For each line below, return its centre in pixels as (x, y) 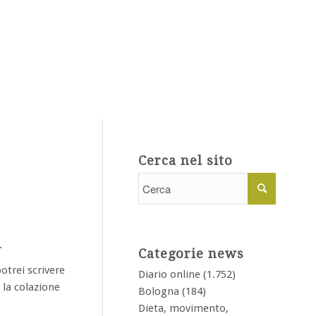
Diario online (169, 274)
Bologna (159, 291)
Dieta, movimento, (183, 308)
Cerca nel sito (186, 160)
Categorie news (191, 254)
